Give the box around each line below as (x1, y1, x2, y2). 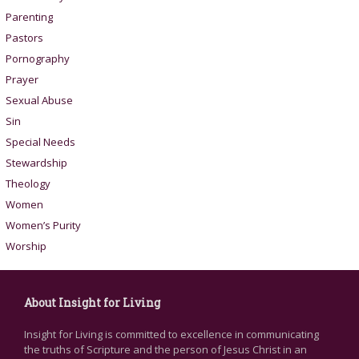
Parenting (5, 10, 53, 25)
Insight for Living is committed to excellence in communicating (24, 327, 319, 342)
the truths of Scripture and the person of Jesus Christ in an (24, 342, 307, 357)
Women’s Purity (5, 218, 81, 233)
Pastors (5, 30, 43, 46)
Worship (5, 239, 46, 254)
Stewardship (5, 155, 67, 171)
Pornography (5, 51, 70, 67)
